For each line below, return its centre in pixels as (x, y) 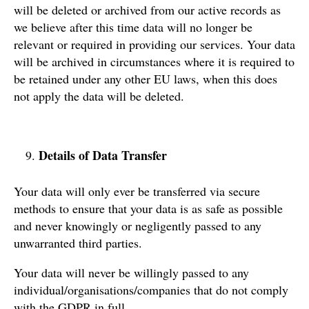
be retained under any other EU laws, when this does (146, 78)
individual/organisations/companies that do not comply (151, 289)
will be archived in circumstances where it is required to (154, 61)
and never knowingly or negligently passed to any (138, 225)
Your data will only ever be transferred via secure (137, 191)
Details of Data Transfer (103, 155)
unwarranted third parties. (78, 242)
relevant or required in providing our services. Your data (154, 44)
